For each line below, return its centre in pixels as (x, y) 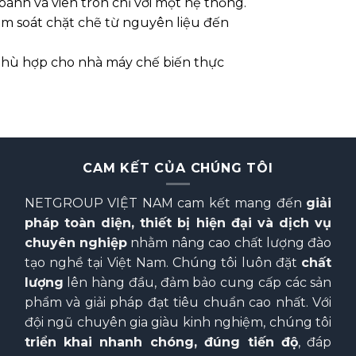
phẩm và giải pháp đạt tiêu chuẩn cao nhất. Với (178, 303)
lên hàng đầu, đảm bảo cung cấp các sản (197, 283)
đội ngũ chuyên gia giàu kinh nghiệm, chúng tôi (178, 323)
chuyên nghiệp (76, 243)
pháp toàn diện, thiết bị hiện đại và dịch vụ (178, 223)
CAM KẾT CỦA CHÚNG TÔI (178, 168)
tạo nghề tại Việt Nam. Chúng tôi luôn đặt (163, 263)
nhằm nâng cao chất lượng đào (230, 243)
